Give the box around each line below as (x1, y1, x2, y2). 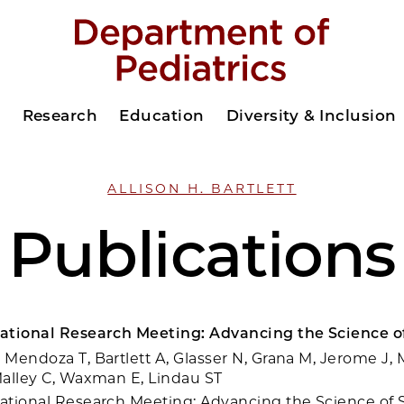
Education (119, 106, 205, 124)
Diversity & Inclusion (225, 106, 397, 124)
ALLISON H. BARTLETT (107, 180, 297, 197)
